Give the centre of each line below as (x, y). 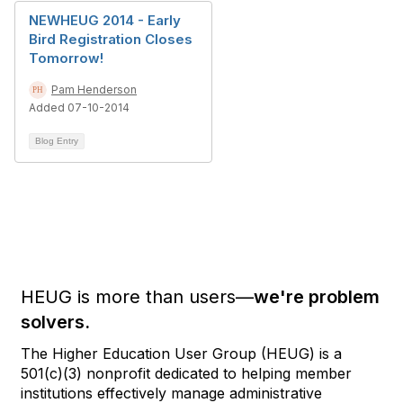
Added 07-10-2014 (79, 107)
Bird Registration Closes (111, 39)
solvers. (55, 322)
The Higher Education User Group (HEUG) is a (181, 354)
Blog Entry (57, 141)
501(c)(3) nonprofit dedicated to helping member (186, 373)
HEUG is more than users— (137, 297)
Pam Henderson (94, 90)
